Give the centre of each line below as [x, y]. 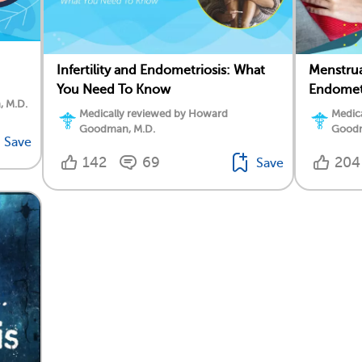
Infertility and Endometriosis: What [161, 70]
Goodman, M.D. [117, 128]
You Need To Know [114, 89]
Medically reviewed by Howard [154, 113]
